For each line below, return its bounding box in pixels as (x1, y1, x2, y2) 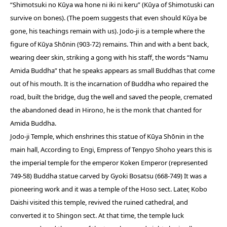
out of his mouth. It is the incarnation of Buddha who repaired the (10, 79, 208, 89)
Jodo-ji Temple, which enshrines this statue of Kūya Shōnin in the (10, 132, 204, 141)
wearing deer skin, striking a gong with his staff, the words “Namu (10, 53, 208, 62)
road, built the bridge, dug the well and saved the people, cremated (10, 92, 212, 102)
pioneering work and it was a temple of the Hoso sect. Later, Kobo (10, 184, 207, 194)
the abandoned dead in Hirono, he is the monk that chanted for (10, 105, 202, 115)
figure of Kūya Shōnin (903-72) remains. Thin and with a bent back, (10, 40, 209, 49)
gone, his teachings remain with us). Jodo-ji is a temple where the (10, 26, 205, 36)
